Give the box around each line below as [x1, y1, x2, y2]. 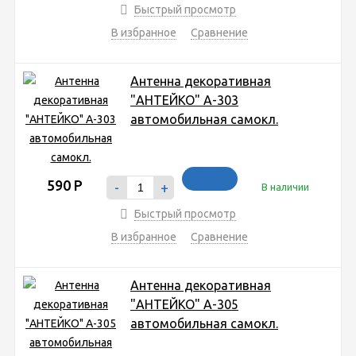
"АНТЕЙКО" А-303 [130, 92, 238, 107]
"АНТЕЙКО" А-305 [130, 296, 238, 311]
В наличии [261, 180, 309, 192]
